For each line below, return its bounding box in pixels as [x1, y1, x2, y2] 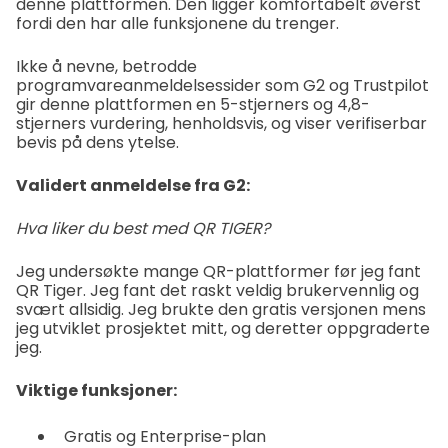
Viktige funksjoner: [16, 378, 177, 402]
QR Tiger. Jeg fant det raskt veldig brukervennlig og [16, 278, 419, 302]
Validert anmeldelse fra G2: [16, 173, 250, 197]
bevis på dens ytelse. [16, 130, 179, 154]
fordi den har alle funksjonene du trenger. [16, 11, 339, 35]
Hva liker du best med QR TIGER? [16, 216, 270, 240]
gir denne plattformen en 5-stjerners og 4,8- [16, 92, 370, 116]
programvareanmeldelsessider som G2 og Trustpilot [16, 73, 429, 97]
